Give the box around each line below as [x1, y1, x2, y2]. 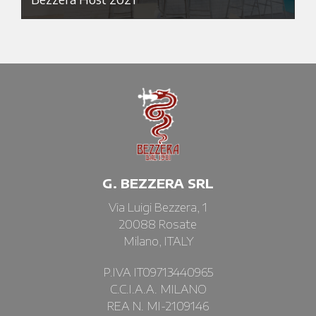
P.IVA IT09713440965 [103, 265, 213, 280]
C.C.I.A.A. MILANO [109, 282, 207, 297]
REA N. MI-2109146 [107, 299, 209, 314]
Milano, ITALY [123, 234, 193, 249]
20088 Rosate [119, 217, 197, 232]
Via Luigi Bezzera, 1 [109, 200, 207, 215]
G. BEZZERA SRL [102, 175, 214, 192]
